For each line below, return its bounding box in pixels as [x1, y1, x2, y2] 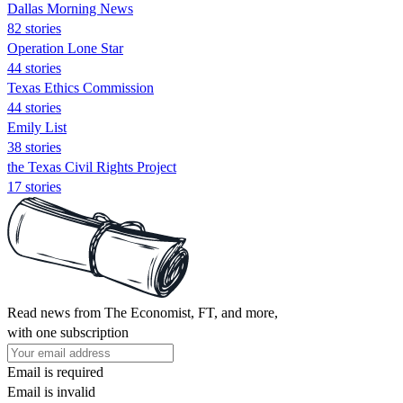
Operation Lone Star [7, 40, 123, 56]
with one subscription [7, 324, 129, 340]
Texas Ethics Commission [7, 79, 154, 95]
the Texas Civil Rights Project [7, 158, 176, 175]
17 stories [7, 178, 61, 194]
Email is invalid [7, 383, 95, 399]
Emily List [7, 119, 67, 135]
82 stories [7, 20, 61, 36]
